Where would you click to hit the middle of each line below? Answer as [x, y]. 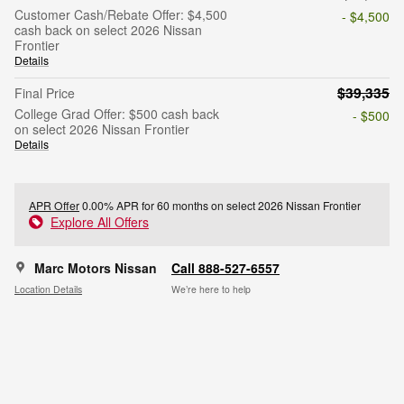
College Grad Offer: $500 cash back [117, 114]
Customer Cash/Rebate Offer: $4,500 [121, 15]
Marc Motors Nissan [96, 268]
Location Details [48, 289]
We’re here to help [211, 289]
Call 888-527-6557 [225, 268]
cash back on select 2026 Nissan [108, 30]
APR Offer [54, 206]
